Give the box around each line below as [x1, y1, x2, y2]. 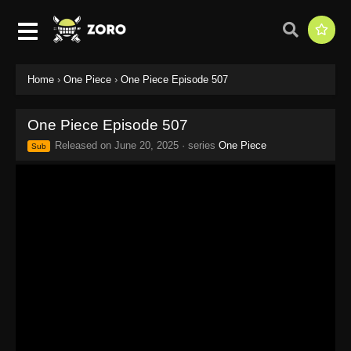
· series [179, 139, 219, 151]
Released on [52, 139, 114, 151]
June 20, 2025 [114, 139, 179, 151]
